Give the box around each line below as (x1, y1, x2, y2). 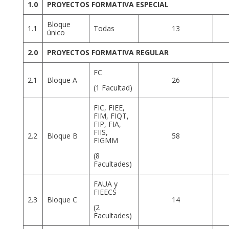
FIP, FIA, (94, 119, 121, 129)
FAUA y (94, 178, 118, 189)
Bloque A (47, 75, 77, 85)
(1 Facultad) (94, 82, 132, 93)
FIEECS (94, 187, 117, 197)
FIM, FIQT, (94, 110, 129, 121)
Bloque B (47, 130, 78, 141)
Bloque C (47, 194, 77, 204)
